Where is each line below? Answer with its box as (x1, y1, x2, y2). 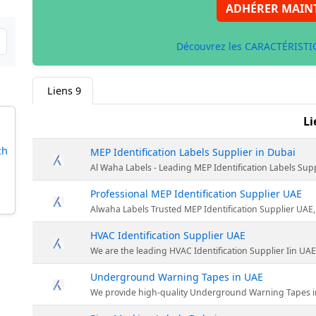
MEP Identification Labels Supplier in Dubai (90, 145, 296, 159)
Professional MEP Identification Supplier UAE (90, 186, 302, 200)
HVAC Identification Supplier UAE (90, 228, 245, 242)
